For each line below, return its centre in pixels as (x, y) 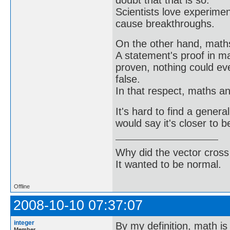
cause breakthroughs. (165, 23)
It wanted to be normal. (168, 165)
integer (24, 223)
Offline (22, 186)
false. (128, 79)
